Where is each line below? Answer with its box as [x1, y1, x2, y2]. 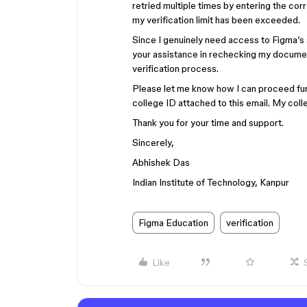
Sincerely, [132, 137, 174, 148]
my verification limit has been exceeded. [132, 14, 300, 25]
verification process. [132, 63, 221, 74]
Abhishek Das [132, 157, 190, 168]
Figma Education [138, 217, 208, 228]
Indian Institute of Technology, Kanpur [132, 177, 289, 188]
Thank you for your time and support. [132, 117, 284, 128]
